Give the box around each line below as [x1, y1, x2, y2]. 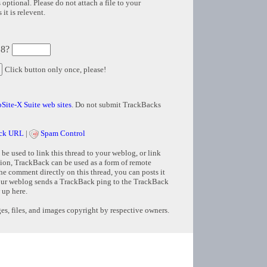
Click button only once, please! [5, 65, 106, 74]
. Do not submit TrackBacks [72, 100, 161, 110]
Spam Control [41, 129, 85, 138]
